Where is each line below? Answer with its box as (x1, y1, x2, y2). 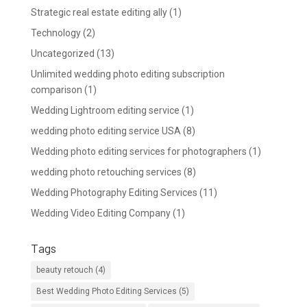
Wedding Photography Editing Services (30, 187, 197, 198)
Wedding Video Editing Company (30, 208, 171, 219)
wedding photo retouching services (30, 167, 182, 177)
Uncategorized (30, 48, 95, 59)
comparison (30, 84, 82, 95)
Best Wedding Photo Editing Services (36, 286, 177, 296)
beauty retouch (36, 265, 93, 275)
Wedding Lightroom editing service (30, 105, 180, 116)
